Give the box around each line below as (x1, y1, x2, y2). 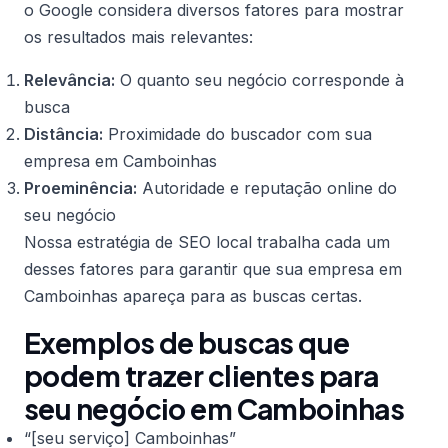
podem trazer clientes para (24, 358, 379, 393)
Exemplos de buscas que (24, 325, 350, 360)
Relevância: (24, 70, 115, 90)
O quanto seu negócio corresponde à (115, 70, 404, 90)
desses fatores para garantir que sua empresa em (24, 259, 402, 279)
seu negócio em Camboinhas (24, 391, 405, 426)
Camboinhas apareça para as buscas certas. (24, 286, 362, 306)
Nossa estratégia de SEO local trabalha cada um (24, 232, 390, 252)
